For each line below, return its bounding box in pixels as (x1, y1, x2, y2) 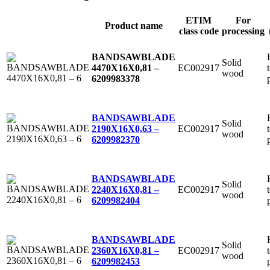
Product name (104, 20, 163, 31)
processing (222, 25, 265, 36)
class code (178, 25, 219, 36)
